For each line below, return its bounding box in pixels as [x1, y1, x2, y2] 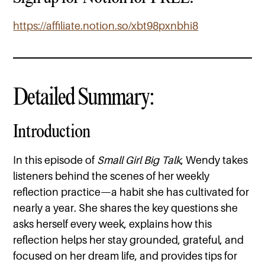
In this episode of [13, 154, 98, 167]
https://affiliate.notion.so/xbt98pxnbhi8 [13, 20, 199, 33]
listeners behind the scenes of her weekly [13, 170, 210, 183]
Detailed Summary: [13, 82, 154, 111]
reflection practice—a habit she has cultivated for [13, 186, 250, 199]
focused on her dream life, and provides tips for [13, 250, 238, 263]
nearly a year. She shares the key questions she [13, 202, 238, 215]
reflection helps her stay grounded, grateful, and [13, 234, 244, 247]
